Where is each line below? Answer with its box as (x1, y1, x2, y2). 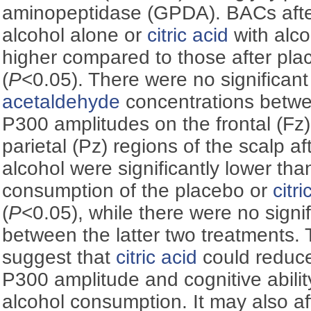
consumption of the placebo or (2, 179, 274, 201)
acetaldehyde (2, 90, 121, 112)
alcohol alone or (2, 24, 148, 46)
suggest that (2, 246, 117, 268)
